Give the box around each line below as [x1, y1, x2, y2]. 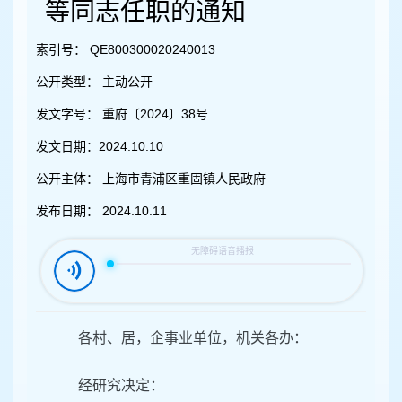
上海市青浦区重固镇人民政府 [99, 171, 266, 187]
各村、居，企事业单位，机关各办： [78, 330, 308, 346]
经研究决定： [78, 378, 164, 394]
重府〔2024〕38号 [99, 107, 208, 122]
